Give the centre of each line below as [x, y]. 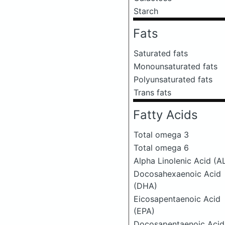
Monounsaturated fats [176, 66]
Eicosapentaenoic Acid [177, 199]
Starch [146, 11]
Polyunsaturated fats [173, 79]
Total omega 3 [161, 135]
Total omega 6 [161, 148]
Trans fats [152, 92]
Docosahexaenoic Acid [177, 174]
